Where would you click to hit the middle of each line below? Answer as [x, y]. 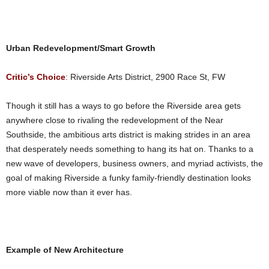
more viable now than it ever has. [69, 192]
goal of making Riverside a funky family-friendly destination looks [128, 178]
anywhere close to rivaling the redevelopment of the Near [115, 120]
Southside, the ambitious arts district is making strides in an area [128, 134]
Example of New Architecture [65, 250]
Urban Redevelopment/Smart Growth [81, 48]
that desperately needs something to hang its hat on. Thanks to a [130, 149]
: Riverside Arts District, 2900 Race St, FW [145, 77]
